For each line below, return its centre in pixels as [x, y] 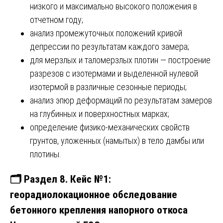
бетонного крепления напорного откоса [99, 210]
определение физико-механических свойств [110, 127]
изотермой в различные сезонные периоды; [108, 87]
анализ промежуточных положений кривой [106, 33]
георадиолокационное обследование [94, 194]
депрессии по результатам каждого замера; [110, 46]
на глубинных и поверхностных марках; [100, 113]
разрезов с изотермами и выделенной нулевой [114, 73]
